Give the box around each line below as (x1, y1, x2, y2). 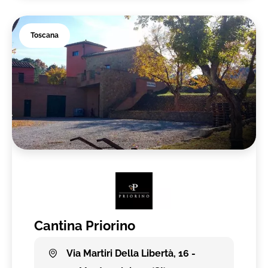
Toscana (31, 31, 59, 40)
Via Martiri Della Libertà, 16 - (64, 247, 196, 259)
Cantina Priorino (34, 218, 136, 234)
